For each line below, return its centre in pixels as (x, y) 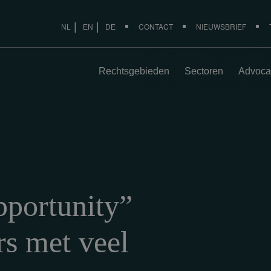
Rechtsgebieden (134, 71)
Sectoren (204, 71)
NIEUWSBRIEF (221, 26)
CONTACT (156, 26)
